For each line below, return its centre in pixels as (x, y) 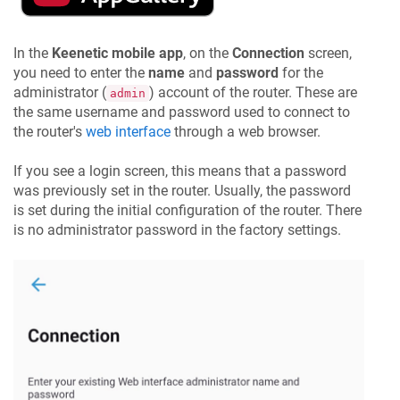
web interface (128, 131)
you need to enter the (81, 72)
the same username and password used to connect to (182, 112)
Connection (268, 53)
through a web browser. (246, 131)
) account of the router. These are (253, 92)
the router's (50, 131)
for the (301, 72)
